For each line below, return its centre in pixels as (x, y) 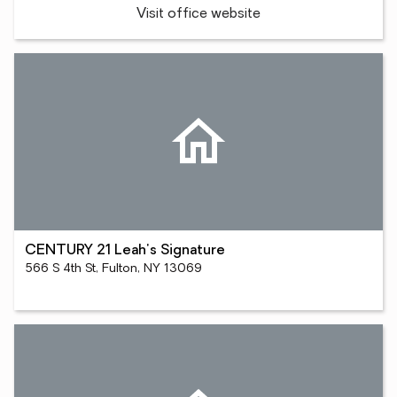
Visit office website (198, 14)
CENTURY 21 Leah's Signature (125, 251)
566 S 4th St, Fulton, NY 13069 (113, 269)
